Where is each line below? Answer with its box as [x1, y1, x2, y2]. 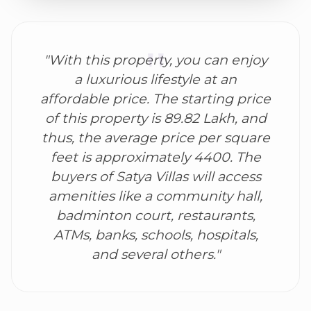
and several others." [91, 246, 220, 263]
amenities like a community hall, [49, 187, 262, 205]
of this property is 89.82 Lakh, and [44, 110, 267, 127]
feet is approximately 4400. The [50, 149, 261, 166]
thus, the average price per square [41, 129, 270, 146]
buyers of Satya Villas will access [50, 168, 261, 185]
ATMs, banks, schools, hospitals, [53, 226, 258, 244]
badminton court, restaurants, [56, 207, 255, 224]
